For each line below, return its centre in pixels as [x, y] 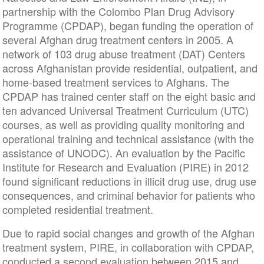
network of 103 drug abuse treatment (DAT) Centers [123, 54]
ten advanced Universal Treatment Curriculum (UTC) [125, 110]
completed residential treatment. [77, 209]
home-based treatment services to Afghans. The [115, 82]
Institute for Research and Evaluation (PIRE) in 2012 [125, 167]
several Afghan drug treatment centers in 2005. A [118, 40]
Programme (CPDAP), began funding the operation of [128, 26]
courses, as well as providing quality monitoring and [123, 125]
